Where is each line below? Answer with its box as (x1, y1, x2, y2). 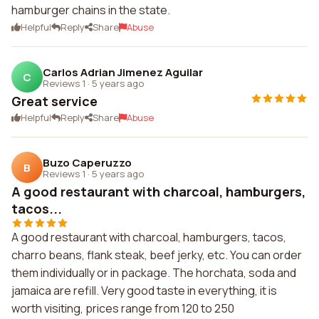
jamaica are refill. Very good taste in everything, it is (11, 283, 277, 298)
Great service (11, 93, 98, 110)
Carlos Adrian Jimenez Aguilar (43, 64, 203, 80)
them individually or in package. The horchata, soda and (11, 265, 296, 281)
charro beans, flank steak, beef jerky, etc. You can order (11, 247, 302, 263)
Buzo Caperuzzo (43, 155, 132, 170)
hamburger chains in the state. (11, 2, 170, 18)
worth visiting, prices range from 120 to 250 (11, 300, 234, 316)
